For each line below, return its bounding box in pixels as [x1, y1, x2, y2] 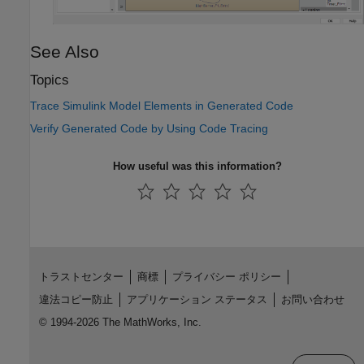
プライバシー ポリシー [171, 270, 281, 283]
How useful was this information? [112, 159, 282, 172]
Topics [30, 72, 69, 89]
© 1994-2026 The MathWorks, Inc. [38, 315, 201, 328]
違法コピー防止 [38, 292, 113, 305]
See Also [30, 42, 99, 62]
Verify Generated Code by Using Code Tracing [30, 121, 268, 135]
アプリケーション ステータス [126, 292, 267, 305]
